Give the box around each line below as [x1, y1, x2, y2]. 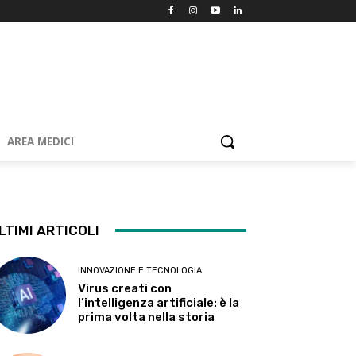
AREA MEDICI [7, 133, 74, 149]
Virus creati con [78, 281, 172, 296]
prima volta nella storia [78, 309, 215, 324]
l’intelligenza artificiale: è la [78, 295, 240, 310]
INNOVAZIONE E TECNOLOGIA [78, 265, 203, 276]
